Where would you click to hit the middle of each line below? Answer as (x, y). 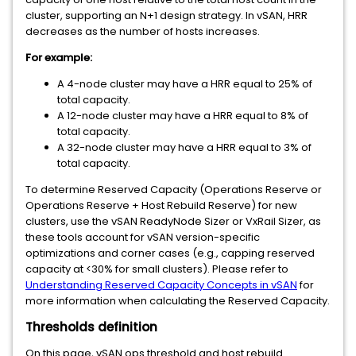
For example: (59, 58)
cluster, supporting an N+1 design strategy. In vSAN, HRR (166, 15)
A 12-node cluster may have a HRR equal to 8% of (183, 116)
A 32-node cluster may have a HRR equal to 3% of (184, 147)
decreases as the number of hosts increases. (143, 31)
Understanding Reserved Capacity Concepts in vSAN (161, 285)
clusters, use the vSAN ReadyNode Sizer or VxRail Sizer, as (173, 221)
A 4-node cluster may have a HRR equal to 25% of (185, 84)
